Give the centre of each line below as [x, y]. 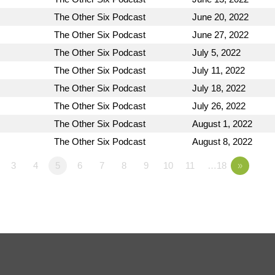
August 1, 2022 [222, 123]
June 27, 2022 [220, 34]
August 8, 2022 [222, 141]
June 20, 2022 [220, 17]
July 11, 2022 [219, 70]
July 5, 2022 [216, 52]
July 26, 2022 [219, 106]
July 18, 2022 [219, 88]
